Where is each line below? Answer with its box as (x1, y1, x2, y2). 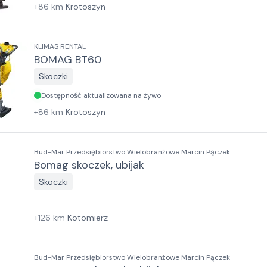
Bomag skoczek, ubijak (34, 158, 144, 172)
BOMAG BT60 (34, 52, 101, 67)
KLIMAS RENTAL (34, 42, 86, 51)
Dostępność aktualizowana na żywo (41, 91, 161, 100)
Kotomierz (67, 212, 108, 223)
